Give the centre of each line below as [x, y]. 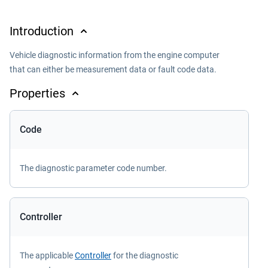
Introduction [42, 31]
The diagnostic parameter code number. [93, 168]
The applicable [47, 255]
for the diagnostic [145, 255]
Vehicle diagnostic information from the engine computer [115, 55]
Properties [37, 93]
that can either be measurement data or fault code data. [113, 69]
